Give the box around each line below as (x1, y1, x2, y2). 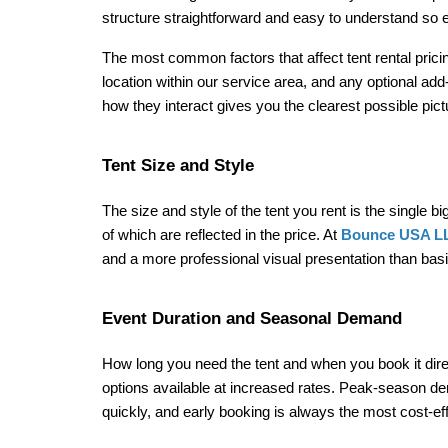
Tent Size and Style (102, 155, 254, 175)
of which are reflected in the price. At (102, 227, 341, 243)
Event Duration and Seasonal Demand (102, 308, 402, 328)
